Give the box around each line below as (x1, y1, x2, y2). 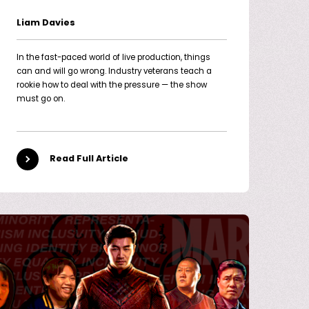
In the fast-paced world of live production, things (16, 53, 210, 62)
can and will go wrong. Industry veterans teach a (16, 67, 212, 76)
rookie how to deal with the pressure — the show (16, 81, 207, 90)
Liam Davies (16, 18, 75, 28)
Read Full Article (49, 154, 128, 164)
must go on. (16, 94, 65, 103)
